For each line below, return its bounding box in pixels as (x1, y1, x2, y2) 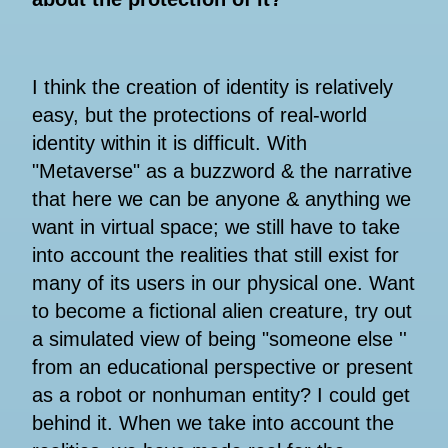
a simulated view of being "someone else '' (32, 328, 407, 351)
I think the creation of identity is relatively (32, 76, 393, 99)
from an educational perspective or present (32, 356, 413, 379)
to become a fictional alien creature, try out (32, 300, 412, 323)
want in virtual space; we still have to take (32, 216, 400, 239)
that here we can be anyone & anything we (32, 188, 411, 211)
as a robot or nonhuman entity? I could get (32, 384, 410, 407)
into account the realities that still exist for (32, 244, 399, 267)
